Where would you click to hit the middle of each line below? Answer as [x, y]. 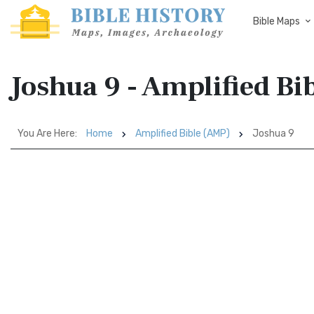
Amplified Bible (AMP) [183, 134]
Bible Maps [277, 21]
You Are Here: [47, 134]
